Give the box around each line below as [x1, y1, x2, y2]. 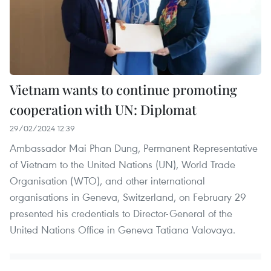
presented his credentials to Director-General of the [10, 206, 232, 221]
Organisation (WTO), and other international [10, 174, 205, 188]
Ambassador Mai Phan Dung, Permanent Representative [10, 141, 258, 155]
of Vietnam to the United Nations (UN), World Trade [10, 157, 235, 172]
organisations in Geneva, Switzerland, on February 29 [10, 190, 246, 204]
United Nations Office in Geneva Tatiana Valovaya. [10, 223, 235, 237]
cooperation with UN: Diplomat [10, 100, 197, 119]
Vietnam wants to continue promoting [10, 80, 237, 99]
